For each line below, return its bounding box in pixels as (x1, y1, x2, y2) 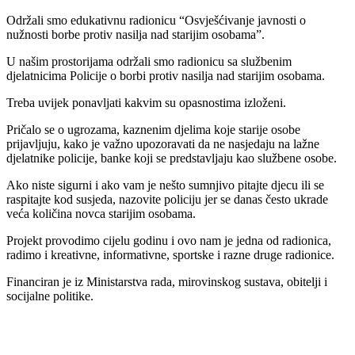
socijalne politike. (6, 288, 94, 303)
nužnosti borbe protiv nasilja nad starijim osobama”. (6, 27, 265, 41)
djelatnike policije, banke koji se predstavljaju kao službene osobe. (6, 151, 337, 165)
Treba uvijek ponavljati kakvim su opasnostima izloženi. (6, 95, 286, 109)
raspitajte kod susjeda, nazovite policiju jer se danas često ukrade (6, 192, 328, 206)
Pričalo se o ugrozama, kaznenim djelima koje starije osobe (6, 122, 300, 136)
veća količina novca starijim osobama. (6, 206, 196, 220)
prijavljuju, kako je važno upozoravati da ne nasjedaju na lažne (6, 136, 319, 151)
